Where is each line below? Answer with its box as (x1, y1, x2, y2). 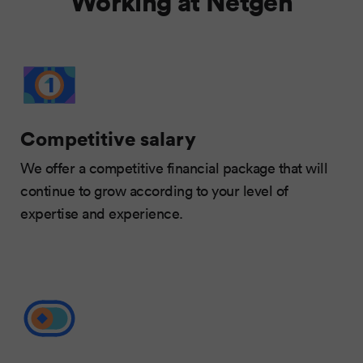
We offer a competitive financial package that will (20, 157, 327, 177)
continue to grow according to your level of (20, 180, 288, 200)
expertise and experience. (20, 203, 183, 223)
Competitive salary (20, 125, 196, 151)
